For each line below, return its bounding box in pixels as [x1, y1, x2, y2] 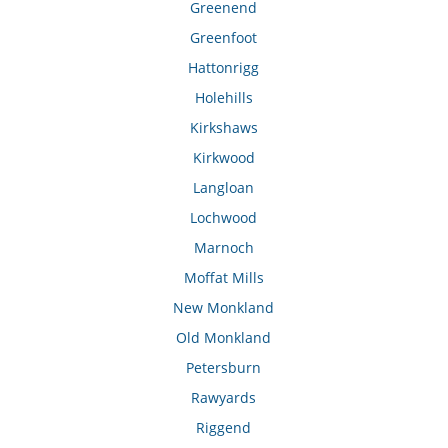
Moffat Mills [183, 268, 264, 288]
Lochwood [190, 208, 258, 228]
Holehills [194, 88, 253, 108]
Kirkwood [192, 148, 255, 168]
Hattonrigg [188, 58, 260, 78]
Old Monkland [176, 328, 272, 348]
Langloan [193, 178, 255, 198]
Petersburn [186, 358, 262, 378]
